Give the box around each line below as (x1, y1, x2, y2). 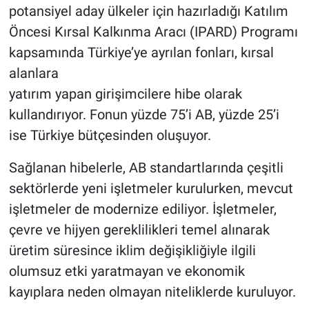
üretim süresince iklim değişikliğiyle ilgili (8, 242, 256, 259)
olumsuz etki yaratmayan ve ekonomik (8, 263, 245, 280)
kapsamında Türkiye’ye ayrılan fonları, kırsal (8, 44, 274, 61)
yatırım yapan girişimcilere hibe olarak (8, 86, 242, 103)
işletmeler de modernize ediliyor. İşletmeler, (8, 201, 277, 218)
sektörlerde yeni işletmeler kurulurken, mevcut (8, 180, 293, 197)
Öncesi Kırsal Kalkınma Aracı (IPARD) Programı (8, 23, 298, 41)
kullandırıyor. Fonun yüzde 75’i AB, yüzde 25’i (8, 106, 279, 123)
